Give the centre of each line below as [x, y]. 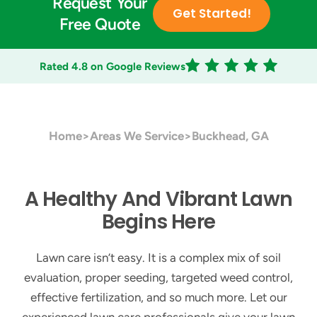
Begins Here [158, 222]
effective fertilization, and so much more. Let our [158, 297]
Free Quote [100, 24]
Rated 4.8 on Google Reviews [113, 67]
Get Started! [212, 13]
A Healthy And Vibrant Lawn [158, 199]
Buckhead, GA [230, 136]
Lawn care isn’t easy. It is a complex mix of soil [158, 258]
